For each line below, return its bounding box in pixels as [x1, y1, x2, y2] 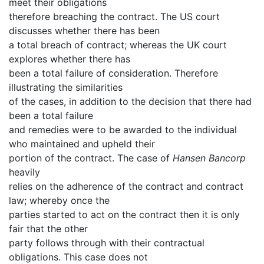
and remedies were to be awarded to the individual [9, 123, 237, 136]
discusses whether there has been [9, 24, 160, 37]
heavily [9, 166, 40, 178]
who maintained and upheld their [9, 137, 155, 150]
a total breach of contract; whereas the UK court [9, 38, 227, 51]
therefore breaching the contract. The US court [9, 10, 220, 22]
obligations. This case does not [9, 250, 148, 263]
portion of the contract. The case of [9, 151, 173, 164]
